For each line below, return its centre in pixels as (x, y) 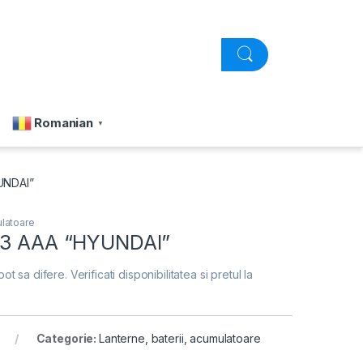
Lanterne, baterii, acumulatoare (179, 338)
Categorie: (67, 338)
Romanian (64, 123)
